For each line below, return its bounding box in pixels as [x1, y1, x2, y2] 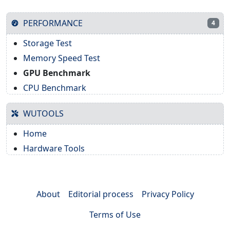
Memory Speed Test [23, 52, 100, 64]
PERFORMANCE [23, 17, 83, 29]
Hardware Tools [23, 142, 85, 154]
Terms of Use [89, 208, 141, 220]
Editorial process [68, 188, 133, 200]
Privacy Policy [141, 188, 194, 200]
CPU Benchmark [23, 82, 86, 93]
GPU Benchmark [23, 67, 90, 79]
